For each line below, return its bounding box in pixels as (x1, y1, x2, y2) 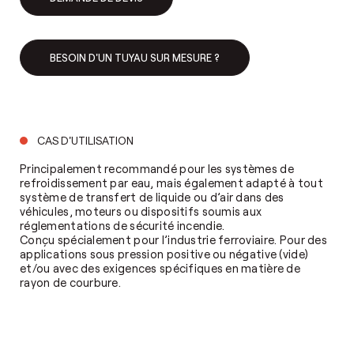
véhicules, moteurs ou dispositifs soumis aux (20, 203, 262, 218)
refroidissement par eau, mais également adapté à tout (20, 175, 323, 190)
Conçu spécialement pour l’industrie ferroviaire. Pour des (20, 232, 327, 247)
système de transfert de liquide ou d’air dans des (20, 189, 284, 204)
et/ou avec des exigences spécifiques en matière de (20, 260, 300, 275)
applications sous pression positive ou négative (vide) (20, 246, 309, 261)
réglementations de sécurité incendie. (20, 217, 225, 232)
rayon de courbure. (20, 274, 122, 289)
